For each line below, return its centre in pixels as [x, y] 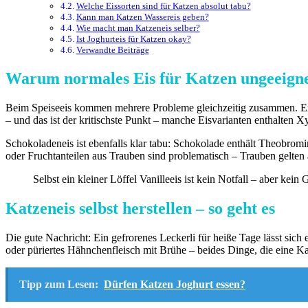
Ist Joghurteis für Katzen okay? [133, 38]
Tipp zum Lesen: [59, 284]
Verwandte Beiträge [112, 49]
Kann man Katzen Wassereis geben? [142, 16]
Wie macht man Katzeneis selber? [138, 27]
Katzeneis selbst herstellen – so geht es [140, 208]
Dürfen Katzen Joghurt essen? [175, 284]
